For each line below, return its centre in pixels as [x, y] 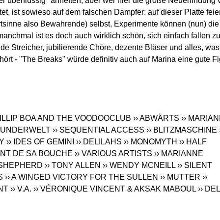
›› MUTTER [180, 177]
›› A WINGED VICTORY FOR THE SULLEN [82, 177]
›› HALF [193, 142]
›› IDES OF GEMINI [40, 142]
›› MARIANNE [179, 154]
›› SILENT [195, 165]
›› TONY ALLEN [73, 165]
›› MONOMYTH [151, 142]
